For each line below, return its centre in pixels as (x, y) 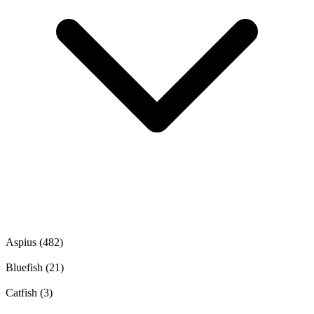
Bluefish (26, 268)
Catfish (23, 293)
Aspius (22, 243)
